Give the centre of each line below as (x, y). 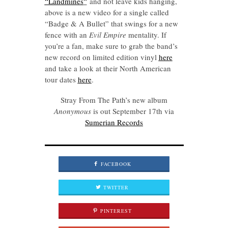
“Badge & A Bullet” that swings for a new (111, 23)
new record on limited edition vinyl (102, 57)
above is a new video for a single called (107, 12)
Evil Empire (107, 34)
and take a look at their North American (108, 68)
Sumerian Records (114, 122)
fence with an (67, 34)
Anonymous (73, 111)
